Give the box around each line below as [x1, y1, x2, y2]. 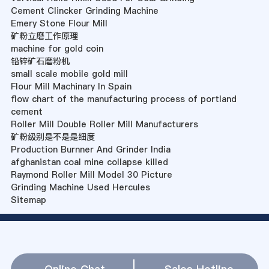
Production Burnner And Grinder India [10, 144, 171, 156]
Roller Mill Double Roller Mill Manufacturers [10, 118, 198, 131]
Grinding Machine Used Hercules [10, 181, 150, 194]
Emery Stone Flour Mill [10, 17, 107, 30]
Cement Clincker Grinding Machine [10, 5, 159, 17]
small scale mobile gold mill [10, 68, 128, 80]
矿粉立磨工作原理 [10, 30, 78, 43]
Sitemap [10, 194, 46, 207]
